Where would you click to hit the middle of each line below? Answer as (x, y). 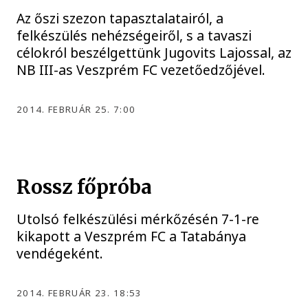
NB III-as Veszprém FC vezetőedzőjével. (141, 69)
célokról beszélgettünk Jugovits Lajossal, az (154, 52)
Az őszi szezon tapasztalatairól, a (120, 18)
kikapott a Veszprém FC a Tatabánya (132, 236)
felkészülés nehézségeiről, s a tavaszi (134, 35)
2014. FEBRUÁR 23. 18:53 (79, 293)
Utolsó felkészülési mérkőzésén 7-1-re (138, 219)
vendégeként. (60, 254)
